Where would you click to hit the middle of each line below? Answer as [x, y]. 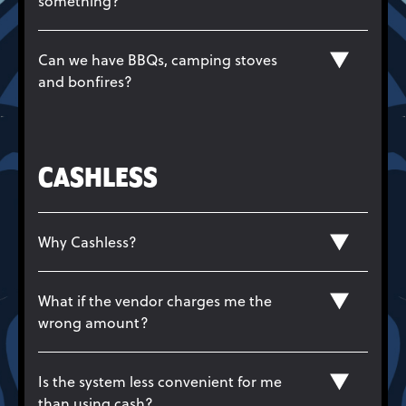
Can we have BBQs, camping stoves [158, 59]
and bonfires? [85, 81]
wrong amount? [93, 322]
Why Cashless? [87, 242]
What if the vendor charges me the [155, 300]
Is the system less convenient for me [160, 381]
